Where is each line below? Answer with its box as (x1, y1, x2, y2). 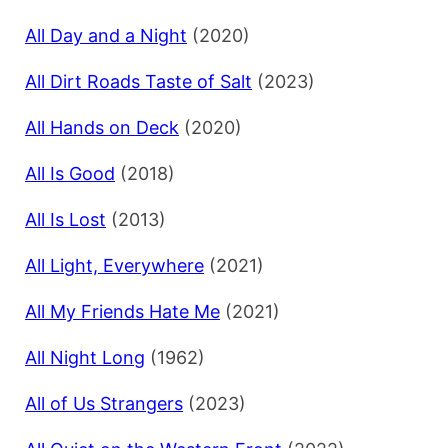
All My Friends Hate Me (25, 301, 220, 323)
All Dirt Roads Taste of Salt (25, 71, 252, 93)
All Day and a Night (25, 25, 187, 47)
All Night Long (25, 347, 145, 369)
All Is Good (25, 163, 115, 185)
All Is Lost (25, 209, 106, 231)
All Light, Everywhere (25, 255, 204, 277)
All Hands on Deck (25, 117, 179, 139)
